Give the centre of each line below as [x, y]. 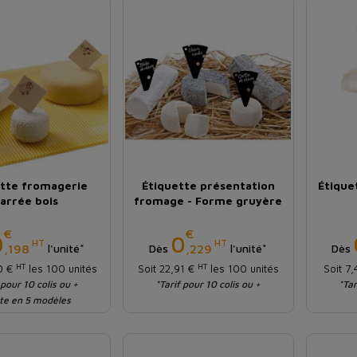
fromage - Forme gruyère [208, 201]
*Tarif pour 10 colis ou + [208, 284]
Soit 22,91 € [167, 269]
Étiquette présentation [208, 186]
